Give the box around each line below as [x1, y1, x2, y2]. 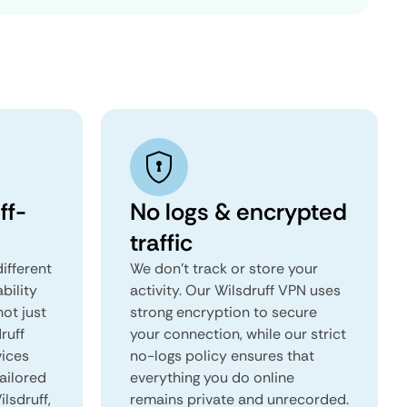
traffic [130, 227, 193, 258]
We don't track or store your [130, 259, 318, 278]
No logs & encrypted [130, 196, 347, 227]
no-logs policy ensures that [130, 346, 314, 365]
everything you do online [130, 368, 294, 387]
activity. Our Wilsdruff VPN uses [130, 281, 341, 300]
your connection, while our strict [130, 324, 346, 343]
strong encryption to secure [130, 303, 317, 322]
